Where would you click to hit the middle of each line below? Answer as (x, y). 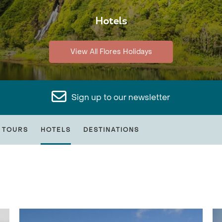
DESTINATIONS (111, 130)
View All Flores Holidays (111, 52)
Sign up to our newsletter (121, 97)
